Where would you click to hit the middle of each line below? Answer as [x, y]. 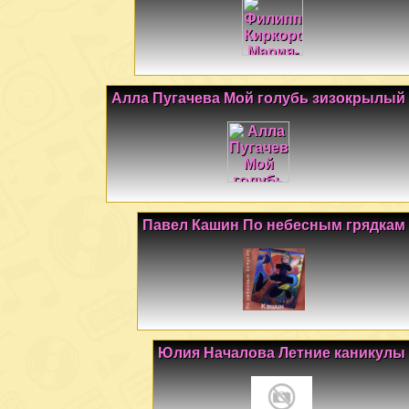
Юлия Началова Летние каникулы [282, 353]
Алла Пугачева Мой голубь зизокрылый [258, 98]
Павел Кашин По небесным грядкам [274, 225]
